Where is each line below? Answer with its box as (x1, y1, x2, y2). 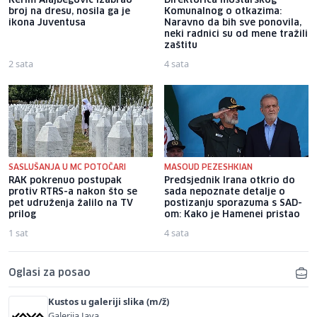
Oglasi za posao (8, 268, 91, 279)
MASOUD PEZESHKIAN (164, 163, 253, 172)
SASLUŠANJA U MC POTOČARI (8, 163, 126, 172)
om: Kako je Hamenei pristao (164, 210, 300, 220)
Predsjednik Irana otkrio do (164, 176, 295, 186)
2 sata (8, 57, 33, 71)
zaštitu (164, 41, 197, 51)
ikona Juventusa (8, 18, 86, 28)
